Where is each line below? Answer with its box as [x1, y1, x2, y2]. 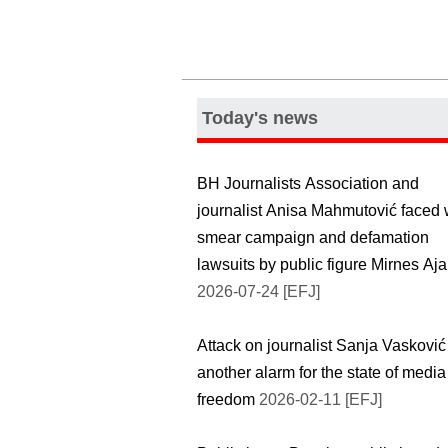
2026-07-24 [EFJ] [197, 282, 320, 300]
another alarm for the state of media [197, 363, 446, 381]
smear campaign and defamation [197, 228, 429, 246]
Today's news [202, 107, 318, 128]
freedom [197, 390, 255, 408]
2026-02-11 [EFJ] [255, 390, 382, 408]
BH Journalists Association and [197, 174, 419, 192]
